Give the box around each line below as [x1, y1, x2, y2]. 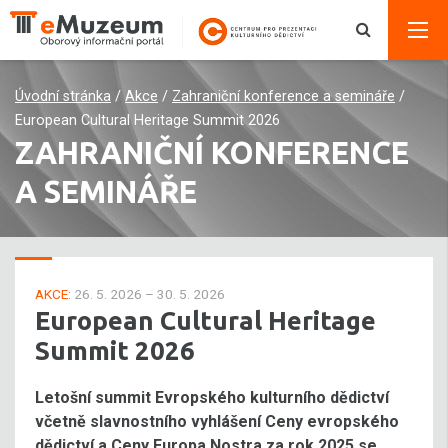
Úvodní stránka [15, 88, 111, 105]
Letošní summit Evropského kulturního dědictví [35, 388, 389, 407]
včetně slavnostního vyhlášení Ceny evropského [35, 412, 399, 431]
